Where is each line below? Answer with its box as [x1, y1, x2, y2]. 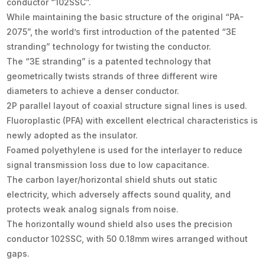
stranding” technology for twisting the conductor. [7, 41, 212, 51]
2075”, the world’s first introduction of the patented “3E [7, 26, 237, 37]
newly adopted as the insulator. [7, 130, 138, 140]
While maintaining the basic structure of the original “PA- [7, 11, 244, 22]
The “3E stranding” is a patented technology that [7, 56, 212, 66]
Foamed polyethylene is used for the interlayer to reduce [7, 144, 243, 155]
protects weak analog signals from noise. [7, 203, 179, 214]
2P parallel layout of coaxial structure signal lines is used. [7, 100, 248, 111]
